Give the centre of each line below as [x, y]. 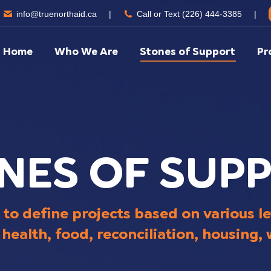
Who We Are [86, 51]
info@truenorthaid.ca [56, 14]
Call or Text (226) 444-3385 [189, 14]
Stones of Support [188, 51]
